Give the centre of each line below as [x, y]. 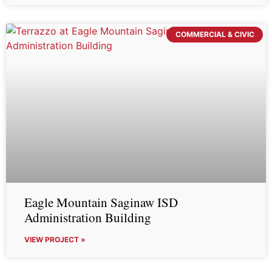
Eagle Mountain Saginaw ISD [101, 202]
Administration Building [88, 217]
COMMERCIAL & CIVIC [215, 35]
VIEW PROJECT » [55, 240]
